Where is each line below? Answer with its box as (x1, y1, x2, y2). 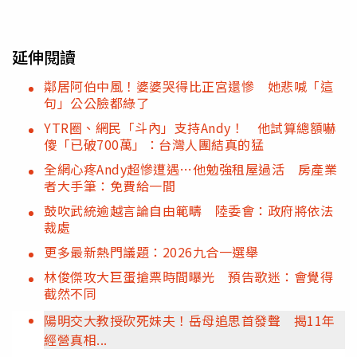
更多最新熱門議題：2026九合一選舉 (44, 241, 258, 261)
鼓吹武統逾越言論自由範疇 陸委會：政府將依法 (44, 200, 333, 220)
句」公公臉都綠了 (44, 92, 149, 112)
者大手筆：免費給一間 (44, 175, 175, 195)
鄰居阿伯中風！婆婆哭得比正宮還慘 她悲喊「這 (44, 76, 333, 96)
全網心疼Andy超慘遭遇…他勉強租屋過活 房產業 (44, 159, 337, 178)
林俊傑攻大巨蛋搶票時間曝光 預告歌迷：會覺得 (44, 266, 333, 286)
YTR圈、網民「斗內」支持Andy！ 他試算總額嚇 (44, 117, 336, 137)
